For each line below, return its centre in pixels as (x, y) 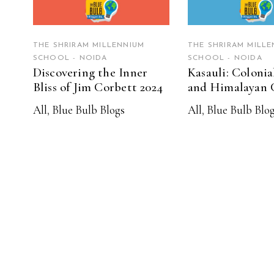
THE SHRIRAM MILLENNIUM (89, 46)
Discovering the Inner (90, 73)
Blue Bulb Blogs (88, 110)
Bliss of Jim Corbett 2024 (98, 87)
